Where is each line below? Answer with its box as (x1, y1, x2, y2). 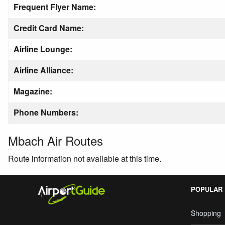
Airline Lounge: (14, 43, 72, 55)
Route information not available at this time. (8, 153, 161, 164)
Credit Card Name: (14, 22, 84, 34)
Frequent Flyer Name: (14, 1, 96, 13)
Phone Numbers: (14, 106, 78, 118)
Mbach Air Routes (8, 132, 103, 149)
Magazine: (14, 85, 52, 97)
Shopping (191, 208, 221, 218)
